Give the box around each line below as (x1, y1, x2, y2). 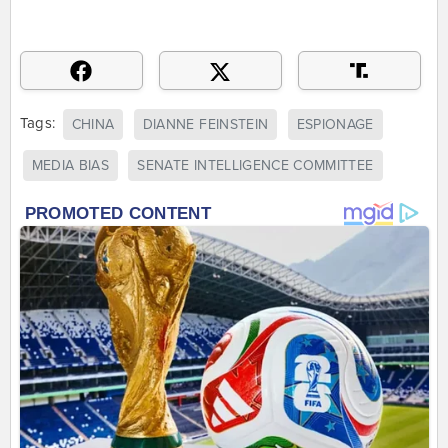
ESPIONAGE (296, 115, 374, 133)
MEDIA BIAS (31, 156, 109, 174)
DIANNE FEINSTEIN (142, 115, 269, 133)
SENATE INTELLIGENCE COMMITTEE (137, 156, 374, 174)
